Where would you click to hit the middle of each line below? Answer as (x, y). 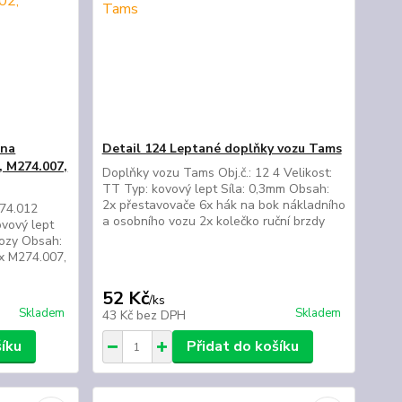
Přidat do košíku (242, 346)
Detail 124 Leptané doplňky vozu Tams (222, 149)
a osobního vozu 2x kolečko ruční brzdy (213, 221)
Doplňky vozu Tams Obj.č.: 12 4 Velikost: (217, 173)
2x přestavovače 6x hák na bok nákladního (223, 205)
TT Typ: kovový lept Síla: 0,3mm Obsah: (215, 189)
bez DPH (161, 315)
